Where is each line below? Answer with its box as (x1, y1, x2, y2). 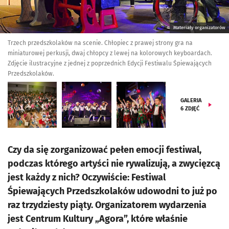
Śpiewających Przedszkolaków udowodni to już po (8, 186, 217, 197)
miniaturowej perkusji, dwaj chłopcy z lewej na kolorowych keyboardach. (8, 50, 212, 57)
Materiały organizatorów (173, 25, 225, 30)
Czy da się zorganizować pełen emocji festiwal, (8, 144, 201, 155)
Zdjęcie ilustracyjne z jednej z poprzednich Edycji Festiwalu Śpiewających (8, 60, 212, 67)
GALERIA (180, 97, 202, 104)
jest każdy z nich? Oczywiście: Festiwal (8, 172, 166, 183)
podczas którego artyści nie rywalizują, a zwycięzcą (8, 158, 220, 169)
